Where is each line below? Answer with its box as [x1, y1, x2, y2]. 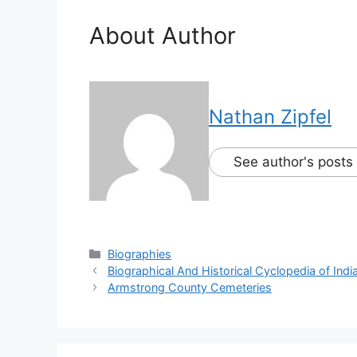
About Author [89, 21, 236, 49]
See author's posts [233, 153, 353, 170]
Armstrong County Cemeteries [108, 280, 273, 294]
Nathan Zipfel [209, 104, 331, 128]
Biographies [108, 246, 172, 261]
